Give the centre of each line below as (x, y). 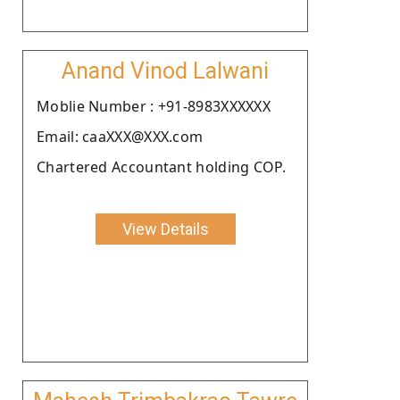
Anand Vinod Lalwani (165, 71)
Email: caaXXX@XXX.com (120, 136)
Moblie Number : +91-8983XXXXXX (154, 106)
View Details (165, 229)
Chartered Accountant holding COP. (161, 167)
